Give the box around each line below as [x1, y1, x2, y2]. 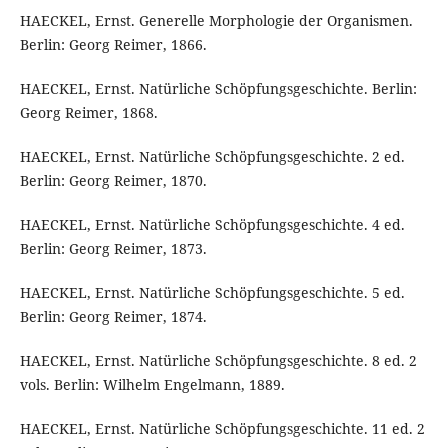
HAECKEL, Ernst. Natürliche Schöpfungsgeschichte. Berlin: [19, 78, 417, 98]
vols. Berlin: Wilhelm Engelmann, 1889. [19, 374, 285, 394]
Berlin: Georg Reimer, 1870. [19, 170, 207, 190]
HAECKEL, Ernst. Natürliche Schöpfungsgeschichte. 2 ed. [19, 146, 405, 166]
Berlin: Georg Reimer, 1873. [19, 238, 207, 258]
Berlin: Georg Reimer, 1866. [19, 34, 207, 54]
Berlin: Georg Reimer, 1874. [19, 306, 207, 326]
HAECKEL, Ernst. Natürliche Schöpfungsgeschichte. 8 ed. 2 [19, 350, 417, 370]
